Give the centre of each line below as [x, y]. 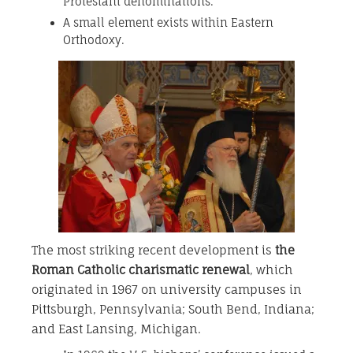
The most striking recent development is [153, 251]
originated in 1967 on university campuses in [167, 290]
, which [271, 270]
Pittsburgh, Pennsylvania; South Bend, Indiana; [173, 310]
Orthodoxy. [94, 40]
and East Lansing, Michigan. [116, 329]
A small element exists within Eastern [168, 23]
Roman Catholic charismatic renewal [141, 270]
